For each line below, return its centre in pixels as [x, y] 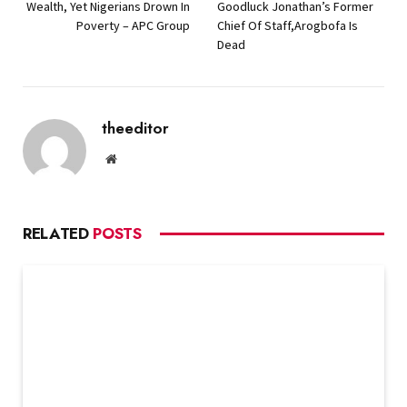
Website [136, 158]
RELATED [58, 233]
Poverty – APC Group [133, 25]
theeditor [135, 128]
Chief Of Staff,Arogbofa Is [288, 25]
